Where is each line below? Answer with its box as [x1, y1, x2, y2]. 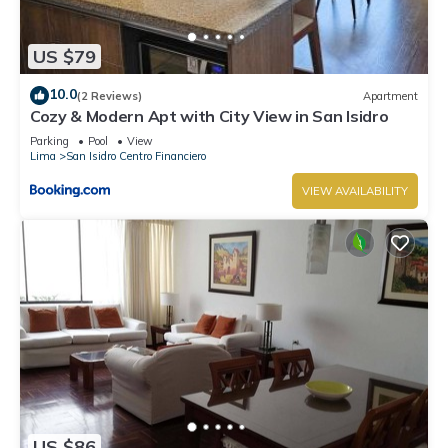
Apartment [363, 88, 418, 103]
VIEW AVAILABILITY [302, 184, 408, 199]
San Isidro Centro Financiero [66, 149, 206, 164]
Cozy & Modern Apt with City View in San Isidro [30, 106, 389, 127]
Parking [30, 134, 69, 149]
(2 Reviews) [77, 88, 142, 103]
